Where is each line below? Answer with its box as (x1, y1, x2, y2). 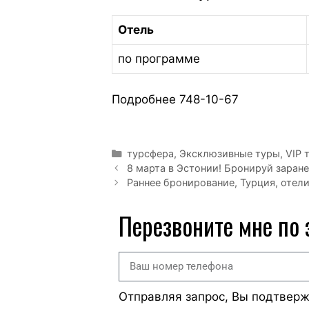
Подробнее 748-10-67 (112, 92, 239, 107)
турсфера (126, 147, 174, 159)
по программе (118, 51, 200, 66)
